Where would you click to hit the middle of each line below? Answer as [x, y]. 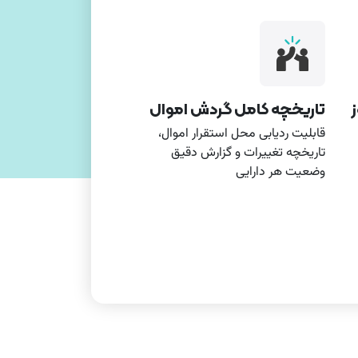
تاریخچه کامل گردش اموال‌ [237, 109]
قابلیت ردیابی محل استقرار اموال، [242, 134]
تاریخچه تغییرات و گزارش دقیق [248, 153]
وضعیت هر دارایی [280, 172]
